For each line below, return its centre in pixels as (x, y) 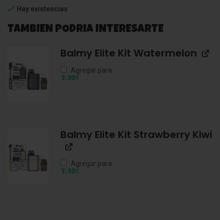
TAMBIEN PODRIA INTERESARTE (85, 30)
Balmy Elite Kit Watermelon (128, 53)
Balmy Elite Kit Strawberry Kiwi (136, 135)
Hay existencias (42, 9)
